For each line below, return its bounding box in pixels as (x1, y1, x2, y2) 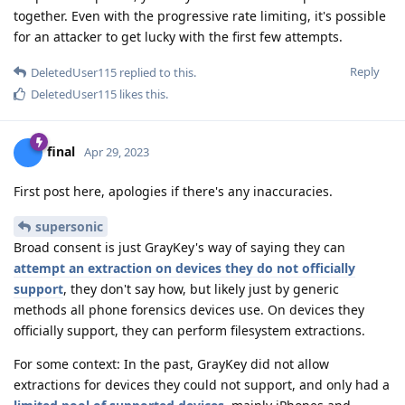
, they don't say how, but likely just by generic (63, 279, 339, 297)
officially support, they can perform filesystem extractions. (14, 321, 365, 339)
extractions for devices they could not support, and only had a (14, 375, 390, 393)
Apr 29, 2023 (84, 143, 149, 160)
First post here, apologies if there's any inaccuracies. (14, 182, 333, 200)
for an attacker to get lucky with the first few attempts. (14, 27, 343, 45)
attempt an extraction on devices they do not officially (14, 259, 355, 277)
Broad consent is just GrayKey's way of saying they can (14, 238, 345, 256)
